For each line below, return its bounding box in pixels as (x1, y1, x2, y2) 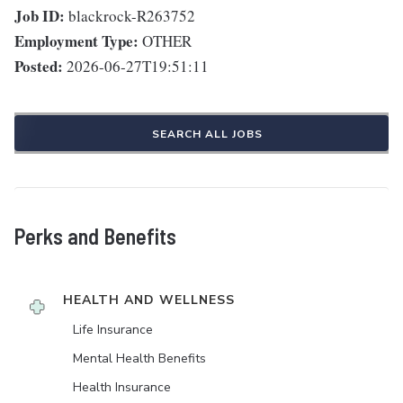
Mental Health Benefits (73, 350, 206, 368)
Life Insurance (73, 321, 153, 339)
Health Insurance (73, 379, 171, 397)
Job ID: (14, 4, 65, 28)
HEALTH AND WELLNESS (63, 291, 235, 309)
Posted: (14, 55, 63, 78)
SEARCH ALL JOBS (151, 127, 263, 142)
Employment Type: (14, 30, 139, 53)
